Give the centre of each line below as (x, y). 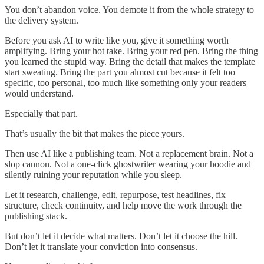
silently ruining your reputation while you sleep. (93, 175)
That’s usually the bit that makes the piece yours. (95, 134)
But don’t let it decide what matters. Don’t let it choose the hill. (121, 236)
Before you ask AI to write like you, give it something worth (117, 41)
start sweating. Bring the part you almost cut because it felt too (120, 72)
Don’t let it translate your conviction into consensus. (101, 247)
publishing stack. (36, 216)
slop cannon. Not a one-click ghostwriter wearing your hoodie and (128, 164)
